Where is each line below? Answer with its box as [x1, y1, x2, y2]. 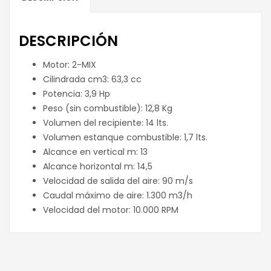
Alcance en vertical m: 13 [43, 145, 148, 158]
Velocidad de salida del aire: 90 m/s [43, 174, 193, 187]
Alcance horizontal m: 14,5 [43, 160, 152, 172]
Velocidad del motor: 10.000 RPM [43, 203, 178, 216]
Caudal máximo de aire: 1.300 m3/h [43, 189, 192, 201]
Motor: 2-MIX [43, 58, 96, 71]
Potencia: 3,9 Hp [43, 87, 110, 100]
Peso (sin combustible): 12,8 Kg [43, 102, 172, 114]
